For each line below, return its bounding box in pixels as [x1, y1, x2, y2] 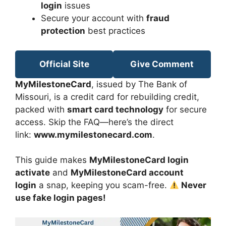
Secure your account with [41, 13, 146, 23]
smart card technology [67, 104, 163, 115]
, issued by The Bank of [91, 79, 187, 89]
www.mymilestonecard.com [34, 129, 152, 140]
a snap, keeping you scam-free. [36, 180, 169, 190]
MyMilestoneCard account [71, 167, 184, 178]
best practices [85, 26, 145, 36]
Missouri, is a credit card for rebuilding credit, [15, 91, 199, 102]
